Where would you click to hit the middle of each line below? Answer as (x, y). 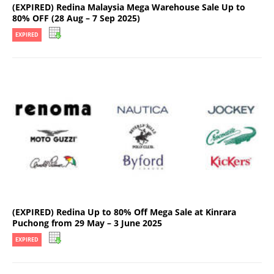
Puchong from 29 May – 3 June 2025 (87, 223)
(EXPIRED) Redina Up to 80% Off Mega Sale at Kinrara (124, 212)
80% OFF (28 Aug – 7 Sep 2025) (76, 18)
